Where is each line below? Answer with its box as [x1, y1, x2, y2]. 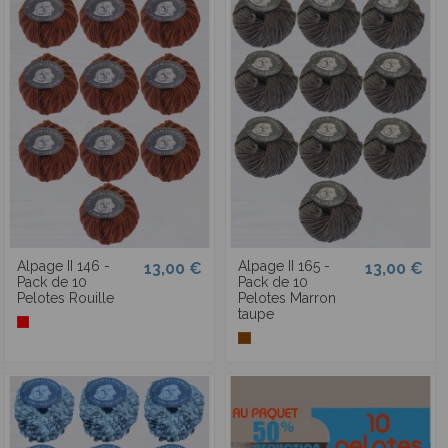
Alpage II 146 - [16, 257, 110, 274]
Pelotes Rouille [16, 289, 114, 306]
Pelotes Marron [237, 289, 336, 306]
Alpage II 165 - [237, 257, 330, 274]
